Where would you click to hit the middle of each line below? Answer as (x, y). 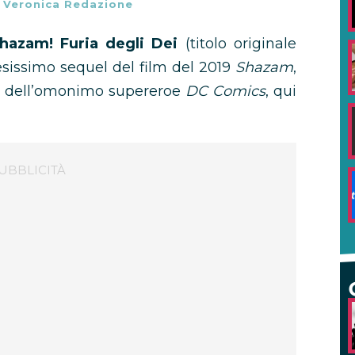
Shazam (264, 67)
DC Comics (225, 91)
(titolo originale (237, 44)
